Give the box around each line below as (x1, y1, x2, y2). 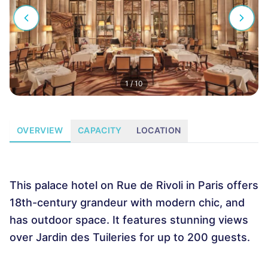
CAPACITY (77, 125, 122, 135)
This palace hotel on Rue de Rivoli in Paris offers (10, 179, 258, 191)
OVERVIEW (17, 125, 63, 135)
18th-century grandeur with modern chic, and (10, 196, 245, 209)
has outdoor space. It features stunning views (10, 214, 248, 226)
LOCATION (136, 125, 181, 135)
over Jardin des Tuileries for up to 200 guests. (10, 231, 250, 243)
